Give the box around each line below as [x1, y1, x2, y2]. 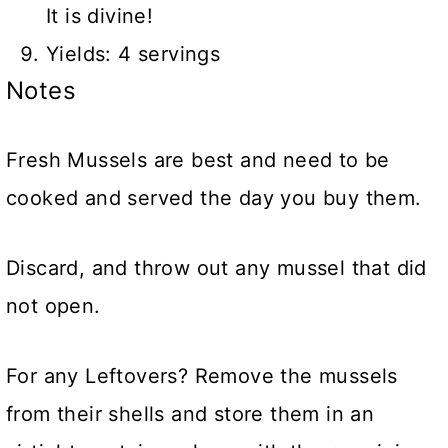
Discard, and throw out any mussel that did [6, 255, 427, 280]
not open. [6, 293, 101, 318]
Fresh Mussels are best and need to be [6, 147, 390, 172]
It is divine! [46, 3, 154, 28]
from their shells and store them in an [6, 401, 375, 426]
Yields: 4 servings [46, 41, 221, 66]
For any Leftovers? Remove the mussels [6, 363, 398, 388]
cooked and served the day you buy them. [6, 185, 422, 210]
